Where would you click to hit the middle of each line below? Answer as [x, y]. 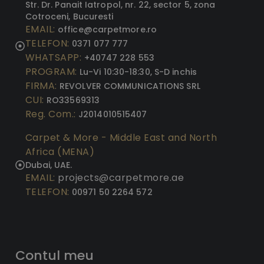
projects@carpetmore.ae [121, 178]
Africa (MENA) [60, 152]
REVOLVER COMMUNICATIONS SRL [130, 86]
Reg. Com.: [52, 114]
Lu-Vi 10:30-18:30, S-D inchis [138, 72]
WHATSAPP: [55, 58]
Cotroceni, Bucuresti [69, 17]
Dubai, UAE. [49, 165]
